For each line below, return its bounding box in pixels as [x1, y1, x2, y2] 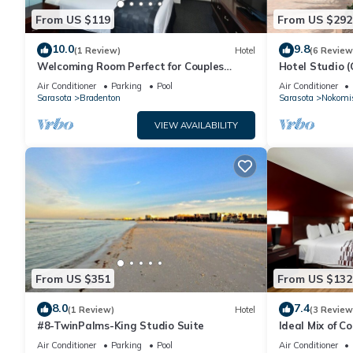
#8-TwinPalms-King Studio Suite [37, 319, 206, 333]
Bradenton [80, 92, 121, 104]
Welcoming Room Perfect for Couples [37, 60, 225, 73]
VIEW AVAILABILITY [154, 120, 238, 132]
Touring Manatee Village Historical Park [37, 74, 243, 87]
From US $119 [35, 12, 110, 27]
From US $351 [35, 271, 110, 286]
